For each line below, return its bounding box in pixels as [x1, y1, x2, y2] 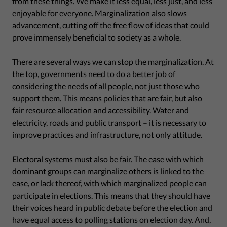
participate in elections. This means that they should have [12, 190, 210, 200]
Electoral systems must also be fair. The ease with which [12, 154, 204, 164]
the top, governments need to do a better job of [12, 68, 175, 79]
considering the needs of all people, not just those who [12, 81, 200, 91]
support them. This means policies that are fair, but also [12, 93, 202, 103]
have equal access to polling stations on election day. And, [12, 214, 211, 224]
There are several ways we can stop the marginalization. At [12, 56, 214, 66]
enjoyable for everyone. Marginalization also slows [12, 8, 187, 18]
